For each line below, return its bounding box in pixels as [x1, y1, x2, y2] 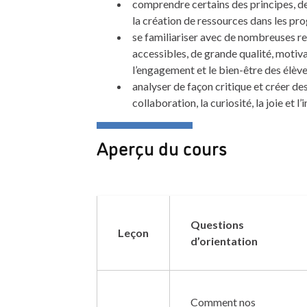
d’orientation [190, 234, 258, 247]
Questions [190, 217, 244, 231]
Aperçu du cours [96, 134, 228, 161]
